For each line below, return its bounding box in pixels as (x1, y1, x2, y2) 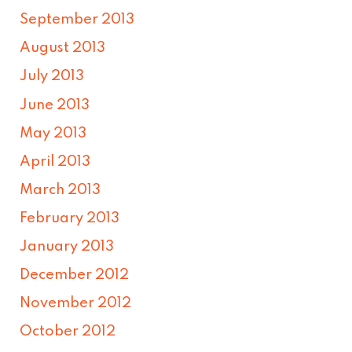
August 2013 (20, 41, 106, 56)
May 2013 (20, 126, 87, 141)
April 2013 (20, 154, 91, 169)
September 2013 (20, 13, 135, 27)
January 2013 (20, 240, 115, 255)
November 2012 (20, 296, 132, 311)
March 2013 (20, 182, 101, 197)
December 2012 (20, 268, 130, 283)
